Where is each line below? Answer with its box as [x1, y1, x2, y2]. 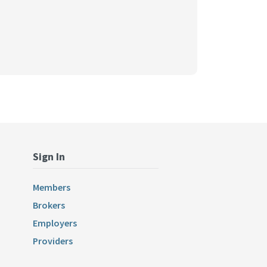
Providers [32, 235, 73, 247]
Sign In [32, 150, 65, 164]
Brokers [32, 199, 65, 212]
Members [32, 181, 70, 194]
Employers [32, 217, 77, 229]
